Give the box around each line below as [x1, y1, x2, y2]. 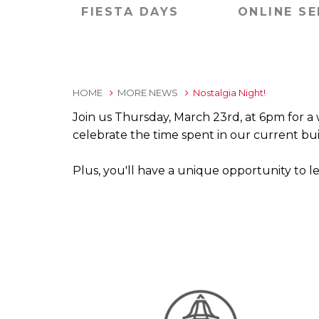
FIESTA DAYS [81, 5, 179, 19]
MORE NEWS [117, 87, 178, 98]
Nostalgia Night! [189, 87, 266, 98]
